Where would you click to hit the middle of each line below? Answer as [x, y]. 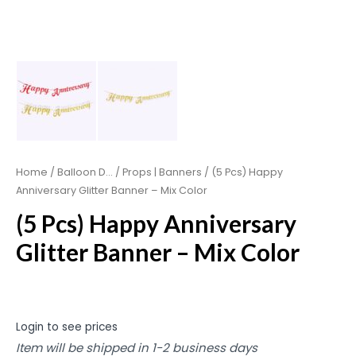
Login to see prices [67, 327]
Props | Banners [162, 172]
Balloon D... [85, 172]
